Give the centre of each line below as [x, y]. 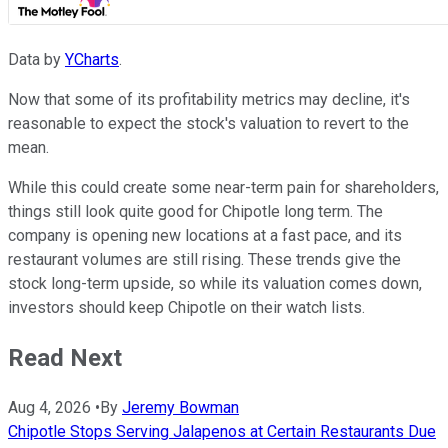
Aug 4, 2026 [49, 408]
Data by [36, 60]
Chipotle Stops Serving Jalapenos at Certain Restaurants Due [222, 432]
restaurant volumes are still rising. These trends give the [204, 260]
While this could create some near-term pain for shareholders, [223, 188]
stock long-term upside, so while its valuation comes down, [215, 284]
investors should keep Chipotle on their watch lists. [186, 308]
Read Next [65, 358]
